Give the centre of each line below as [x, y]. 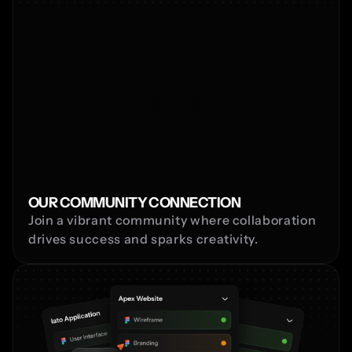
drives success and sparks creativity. [143, 238]
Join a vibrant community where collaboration [172, 220]
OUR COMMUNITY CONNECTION [135, 202]
